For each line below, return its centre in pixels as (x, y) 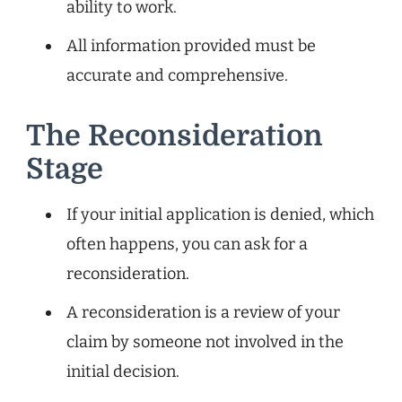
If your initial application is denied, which (220, 214)
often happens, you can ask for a (187, 244)
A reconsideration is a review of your (203, 312)
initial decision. (123, 371)
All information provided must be (191, 45)
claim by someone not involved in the (205, 341)
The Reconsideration (175, 135)
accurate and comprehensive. (177, 75)
